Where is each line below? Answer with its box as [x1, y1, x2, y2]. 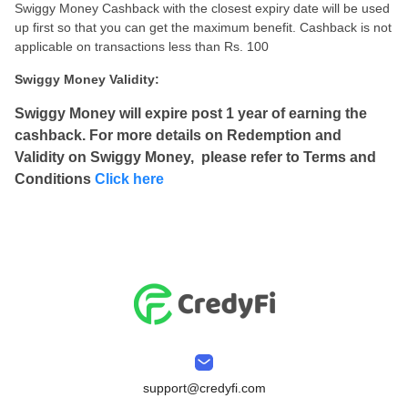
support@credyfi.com [142, 381, 266, 395]
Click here [95, 171, 164, 187]
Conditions [15, 171, 95, 187]
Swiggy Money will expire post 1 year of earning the [15, 106, 367, 121]
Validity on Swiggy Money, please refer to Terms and [15, 149, 376, 165]
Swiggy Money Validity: [15, 72, 159, 87]
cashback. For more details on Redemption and [15, 127, 342, 143]
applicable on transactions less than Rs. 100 [15, 39, 269, 54]
